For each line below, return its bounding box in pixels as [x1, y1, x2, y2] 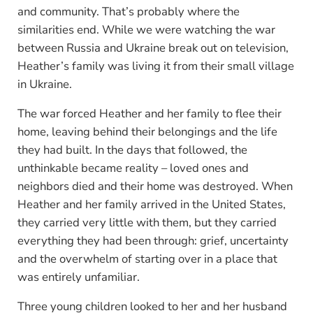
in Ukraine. [17, 75, 72, 92]
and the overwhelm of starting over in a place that [17, 250, 277, 267]
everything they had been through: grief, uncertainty [17, 232, 289, 249]
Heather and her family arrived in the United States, [17, 196, 286, 212]
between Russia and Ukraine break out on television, [17, 39, 289, 56]
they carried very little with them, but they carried [17, 214, 277, 231]
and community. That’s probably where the [17, 3, 240, 20]
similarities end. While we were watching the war [17, 21, 275, 38]
